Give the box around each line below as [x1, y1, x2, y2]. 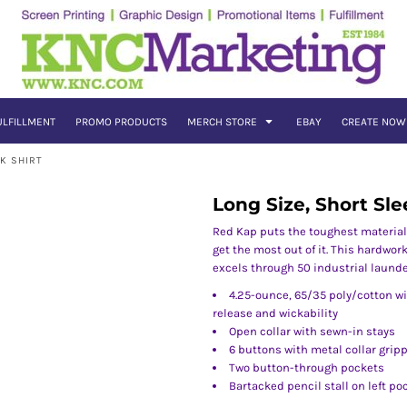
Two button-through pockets [229, 361, 384, 374]
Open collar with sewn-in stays [229, 324, 395, 338]
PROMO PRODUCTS [74, 115, 167, 129]
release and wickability [213, 306, 338, 320]
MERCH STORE [186, 115, 260, 129]
